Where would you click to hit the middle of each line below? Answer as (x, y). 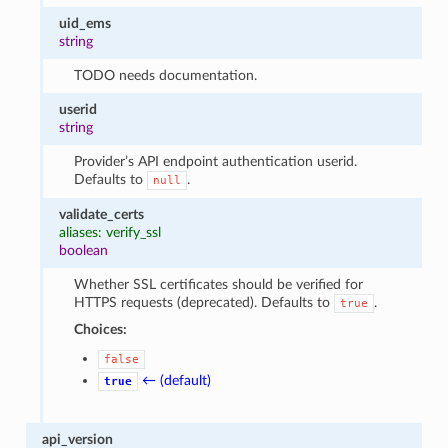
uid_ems (85, 23)
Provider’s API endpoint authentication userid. (215, 161)
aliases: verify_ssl (110, 232)
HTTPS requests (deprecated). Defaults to (203, 302)
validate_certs (102, 214)
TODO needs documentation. (165, 75)
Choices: (100, 329)
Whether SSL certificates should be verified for (218, 284)
